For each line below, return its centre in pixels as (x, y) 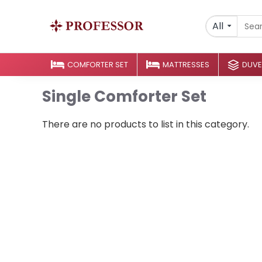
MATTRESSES (186, 64)
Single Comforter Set (124, 96)
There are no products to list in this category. (146, 124)
